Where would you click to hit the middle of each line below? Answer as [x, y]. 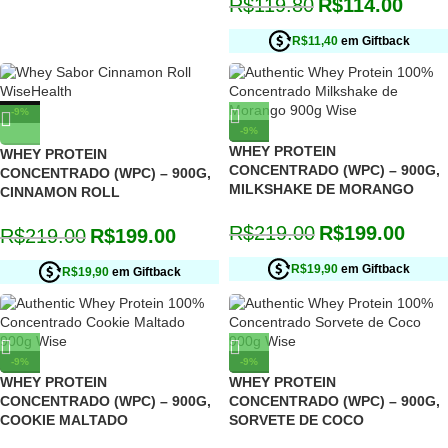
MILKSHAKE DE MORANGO [321, 189]
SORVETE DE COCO [296, 420]
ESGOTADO [38, 133]
